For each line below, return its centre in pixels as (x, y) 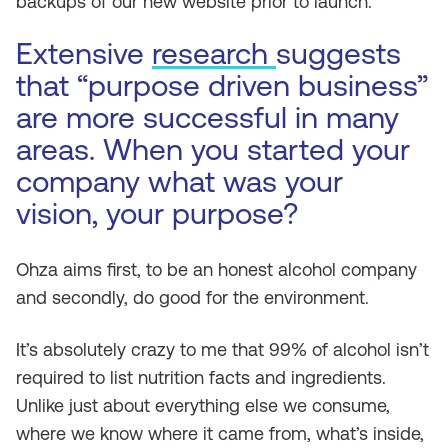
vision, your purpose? (157, 213)
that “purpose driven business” (222, 85)
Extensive (84, 53)
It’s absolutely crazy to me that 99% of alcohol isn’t (222, 349)
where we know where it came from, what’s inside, (220, 433)
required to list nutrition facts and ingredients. (201, 377)
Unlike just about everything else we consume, (203, 405)
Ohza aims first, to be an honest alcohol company (216, 269)
